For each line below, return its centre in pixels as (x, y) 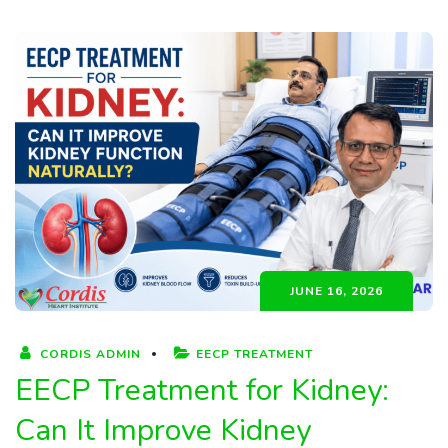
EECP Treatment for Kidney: (202, 390)
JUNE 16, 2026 (336, 290)
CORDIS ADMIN (88, 353)
